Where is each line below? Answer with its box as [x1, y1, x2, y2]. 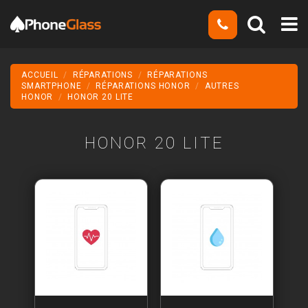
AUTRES [204, 81, 239, 91]
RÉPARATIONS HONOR [96, 81, 190, 91]
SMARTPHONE [21, 81, 82, 91]
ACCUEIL [21, 70, 59, 80]
